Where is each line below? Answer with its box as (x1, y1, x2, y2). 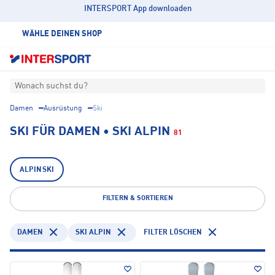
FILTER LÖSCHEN (144, 228, 202, 236)
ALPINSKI (20, 166, 54, 174)
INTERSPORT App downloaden (83, 5, 192, 13)
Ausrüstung (44, 105, 82, 113)
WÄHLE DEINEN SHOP (22, 30, 102, 38)
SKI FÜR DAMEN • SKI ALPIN (10, 126, 170, 139)
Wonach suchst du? (15, 82, 88, 91)
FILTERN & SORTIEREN (102, 195, 173, 203)
